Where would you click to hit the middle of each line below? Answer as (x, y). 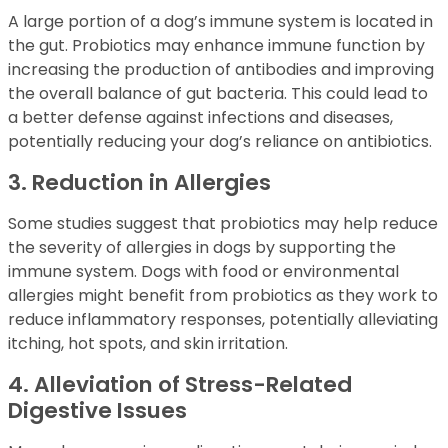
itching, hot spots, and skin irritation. (148, 344)
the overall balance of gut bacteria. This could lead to (218, 94)
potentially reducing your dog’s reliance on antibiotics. (220, 142)
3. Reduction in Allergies (139, 183)
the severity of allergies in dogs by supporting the (202, 248)
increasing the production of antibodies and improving (221, 70)
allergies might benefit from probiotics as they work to (223, 296)
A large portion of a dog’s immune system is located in (220, 22)
